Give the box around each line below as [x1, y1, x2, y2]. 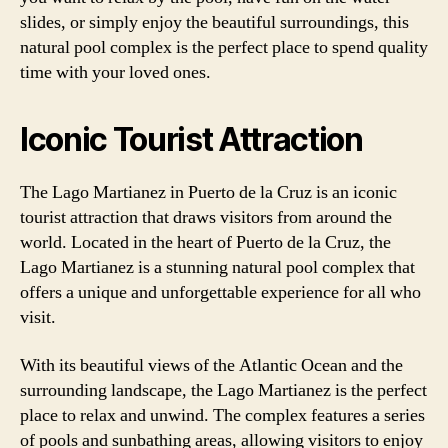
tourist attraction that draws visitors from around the [20, 206, 392, 229]
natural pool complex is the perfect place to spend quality [20, 36, 428, 59]
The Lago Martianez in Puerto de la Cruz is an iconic [20, 181, 397, 204]
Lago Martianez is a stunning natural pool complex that [20, 256, 415, 279]
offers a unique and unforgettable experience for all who [20, 281, 421, 304]
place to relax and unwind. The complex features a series [20, 403, 425, 427]
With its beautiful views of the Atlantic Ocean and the [20, 353, 403, 377]
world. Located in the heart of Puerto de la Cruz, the [20, 231, 391, 254]
